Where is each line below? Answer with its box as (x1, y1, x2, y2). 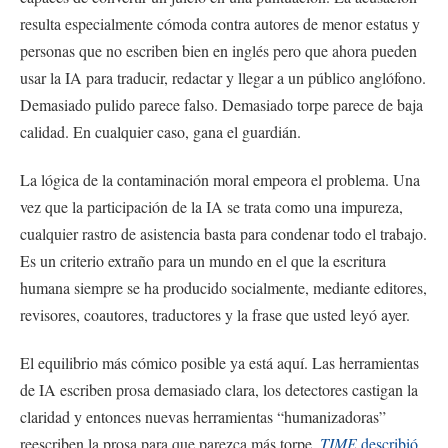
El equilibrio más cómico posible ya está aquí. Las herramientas (20, 351, 419, 373)
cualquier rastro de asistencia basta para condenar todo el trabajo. (20, 222, 427, 244)
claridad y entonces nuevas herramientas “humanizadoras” (20, 405, 386, 427)
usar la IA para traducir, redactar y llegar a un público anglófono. (20, 67, 426, 89)
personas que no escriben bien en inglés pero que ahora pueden (20, 40, 417, 62)
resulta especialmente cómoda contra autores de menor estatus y (20, 13, 420, 35)
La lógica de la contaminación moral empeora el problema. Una (20, 168, 420, 190)
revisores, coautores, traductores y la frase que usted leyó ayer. (20, 303, 410, 325)
